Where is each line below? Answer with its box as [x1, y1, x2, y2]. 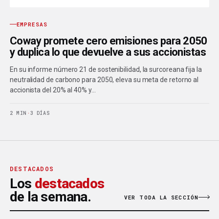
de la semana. [10, 188, 91, 205]
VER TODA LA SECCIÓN [124, 193, 198, 201]
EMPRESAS [17, 20, 47, 28]
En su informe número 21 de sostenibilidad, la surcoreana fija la [10, 65, 202, 73]
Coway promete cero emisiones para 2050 [10, 34, 207, 47]
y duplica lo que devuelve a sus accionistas [10, 45, 206, 58]
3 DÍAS [30, 109, 50, 116]
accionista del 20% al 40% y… [10, 86, 96, 94]
